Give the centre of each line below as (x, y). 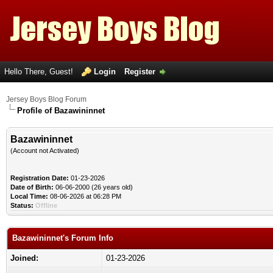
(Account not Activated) (45, 151)
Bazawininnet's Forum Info (63, 238)
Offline (46, 205)
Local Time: (29, 196)
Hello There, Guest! (40, 72)
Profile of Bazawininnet (61, 111)
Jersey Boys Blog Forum (46, 99)
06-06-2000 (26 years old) (93, 187)
